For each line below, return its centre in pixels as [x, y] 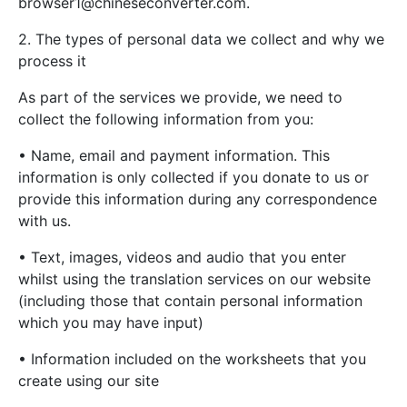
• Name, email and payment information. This [174, 155]
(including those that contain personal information [190, 301]
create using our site [89, 381]
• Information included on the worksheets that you [192, 359]
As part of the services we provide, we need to [180, 97]
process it [52, 61]
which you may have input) [111, 323]
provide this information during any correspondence [198, 199]
